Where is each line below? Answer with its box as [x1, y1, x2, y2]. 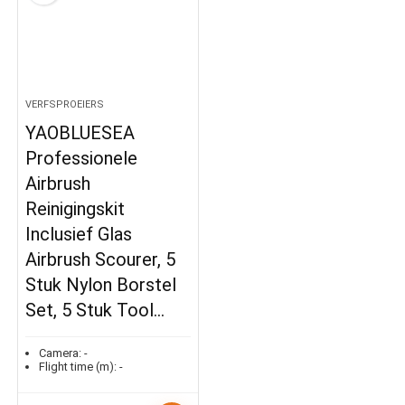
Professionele [25, 147, 138, 170]
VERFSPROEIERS [25, 99, 105, 111]
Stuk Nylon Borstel [25, 274, 177, 297]
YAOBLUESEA [25, 122, 136, 145]
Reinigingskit [25, 198, 126, 221]
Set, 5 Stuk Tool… [25, 299, 165, 322]
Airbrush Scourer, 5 [25, 249, 176, 271]
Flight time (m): [39, 360, 118, 374]
